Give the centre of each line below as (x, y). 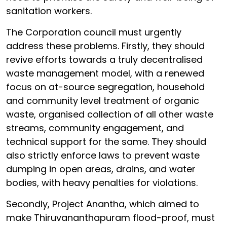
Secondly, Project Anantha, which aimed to (103, 204)
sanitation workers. (49, 11)
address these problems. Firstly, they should (105, 46)
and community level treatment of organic (103, 100)
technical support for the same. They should (106, 141)
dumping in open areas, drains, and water (101, 169)
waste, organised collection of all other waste (110, 114)
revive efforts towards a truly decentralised (104, 59)
